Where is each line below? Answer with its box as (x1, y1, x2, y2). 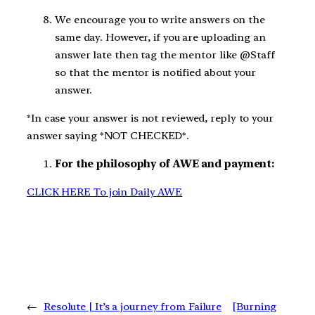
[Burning (233, 300, 277, 314)
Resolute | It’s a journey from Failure (43, 300, 222, 314)
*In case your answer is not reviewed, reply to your (27, 112, 274, 125)
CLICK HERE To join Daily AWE (27, 185, 183, 198)
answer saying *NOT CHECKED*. (27, 129, 193, 143)
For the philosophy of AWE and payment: (55, 157, 278, 170)
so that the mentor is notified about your (55, 66, 256, 79)
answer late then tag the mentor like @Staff (55, 49, 275, 62)
